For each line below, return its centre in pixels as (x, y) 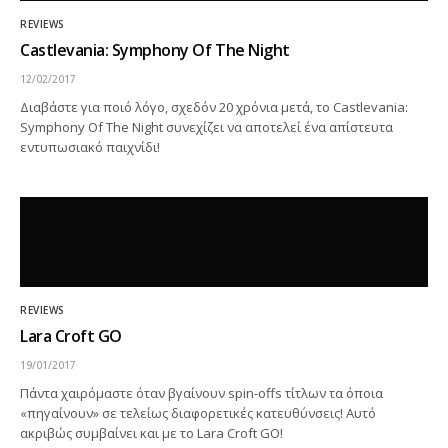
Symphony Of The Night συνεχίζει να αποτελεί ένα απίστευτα (207, 127)
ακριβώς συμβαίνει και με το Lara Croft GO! (152, 433)
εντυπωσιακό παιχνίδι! (90, 147)
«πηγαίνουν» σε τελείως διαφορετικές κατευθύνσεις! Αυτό (198, 413)
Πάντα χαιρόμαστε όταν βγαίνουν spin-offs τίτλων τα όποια (202, 393)
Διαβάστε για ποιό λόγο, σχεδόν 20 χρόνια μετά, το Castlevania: (214, 107)
